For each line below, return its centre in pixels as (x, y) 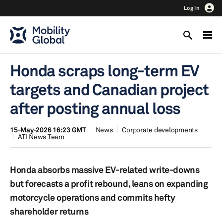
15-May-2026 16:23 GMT (48, 130)
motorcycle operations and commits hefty (93, 197)
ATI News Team (41, 137)
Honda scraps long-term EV (105, 71)
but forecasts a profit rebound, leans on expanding (109, 183)
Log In (192, 8)
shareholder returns (49, 211)
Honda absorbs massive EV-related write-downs (105, 169)
